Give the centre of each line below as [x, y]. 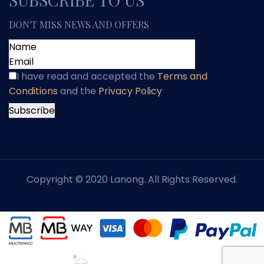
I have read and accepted [77, 77]
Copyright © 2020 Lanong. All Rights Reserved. [132, 180]
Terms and [182, 77]
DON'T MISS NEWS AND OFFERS [79, 25]
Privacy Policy [130, 91]
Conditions [33, 91]
